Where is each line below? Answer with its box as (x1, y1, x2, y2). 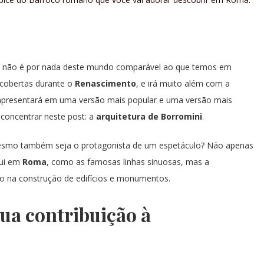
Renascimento (75, 77, 136, 89)
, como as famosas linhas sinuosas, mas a (47, 156, 209, 167)
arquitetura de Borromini (96, 110, 202, 122)
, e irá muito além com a (136, 77, 230, 89)
